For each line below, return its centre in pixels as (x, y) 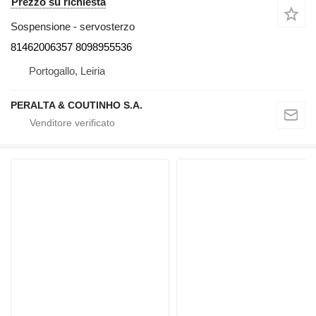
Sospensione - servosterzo (73, 27)
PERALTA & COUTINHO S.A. (77, 105)
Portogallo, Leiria (67, 71)
